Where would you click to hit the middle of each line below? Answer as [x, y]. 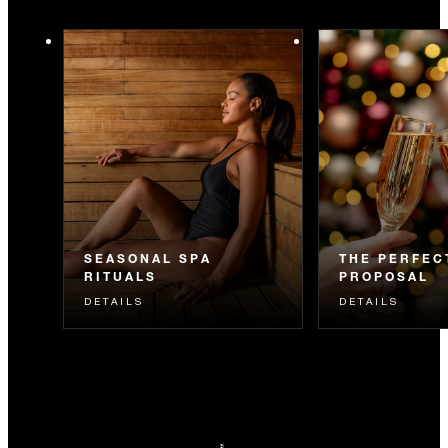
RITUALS [120, 275]
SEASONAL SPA [148, 257]
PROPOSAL [384, 275]
